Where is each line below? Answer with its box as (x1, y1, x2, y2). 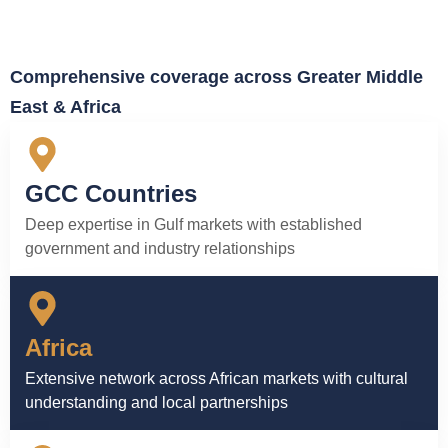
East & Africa (10, 97, 121, 118)
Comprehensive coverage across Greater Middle (10, 67, 423, 88)
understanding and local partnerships (25, 394, 288, 412)
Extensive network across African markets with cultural (25, 370, 408, 388)
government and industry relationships (25, 240, 295, 258)
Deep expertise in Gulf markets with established (25, 216, 362, 234)
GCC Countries (25, 180, 197, 208)
